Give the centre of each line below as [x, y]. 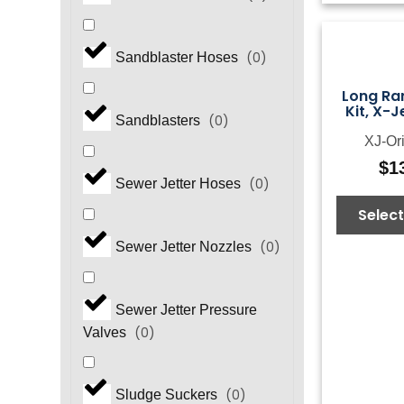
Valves [106, 333]
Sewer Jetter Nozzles [185, 247]
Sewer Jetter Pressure [186, 310]
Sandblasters [159, 121]
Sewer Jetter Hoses [179, 184]
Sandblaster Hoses [178, 58]
